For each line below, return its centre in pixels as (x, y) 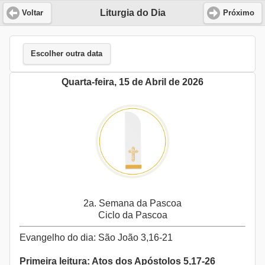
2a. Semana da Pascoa (132, 203)
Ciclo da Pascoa (132, 215)
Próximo (238, 13)
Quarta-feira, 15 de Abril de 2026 (132, 82)
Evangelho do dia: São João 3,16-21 (96, 238)
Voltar (33, 13)
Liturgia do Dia (132, 13)
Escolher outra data (67, 54)
